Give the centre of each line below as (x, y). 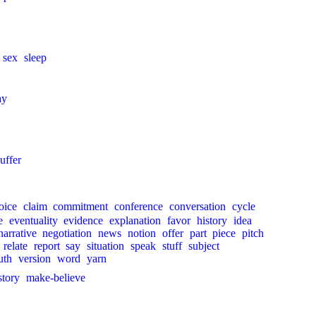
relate (15, 246)
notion (141, 233)
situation (106, 246)
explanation (135, 220)
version (34, 259)
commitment (81, 206)
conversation (197, 206)
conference (139, 206)
